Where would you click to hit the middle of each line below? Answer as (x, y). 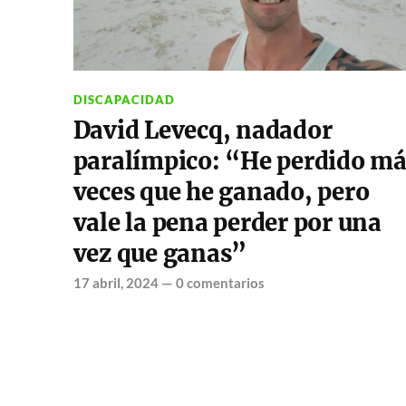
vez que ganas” (160, 254)
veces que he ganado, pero (221, 192)
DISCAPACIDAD (124, 100)
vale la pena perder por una (227, 223)
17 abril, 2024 (116, 283)
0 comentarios (220, 283)
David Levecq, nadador (203, 130)
